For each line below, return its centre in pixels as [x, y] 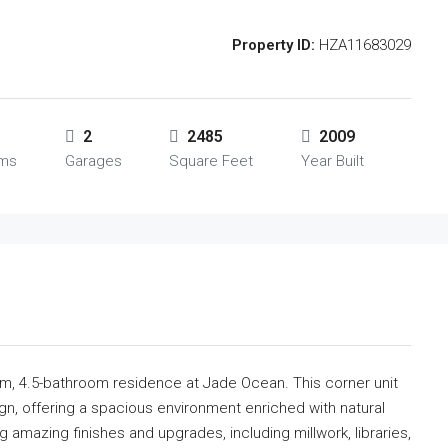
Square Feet [211, 161]
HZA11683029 [363, 45]
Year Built [332, 161]
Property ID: [273, 45]
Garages [93, 161]
